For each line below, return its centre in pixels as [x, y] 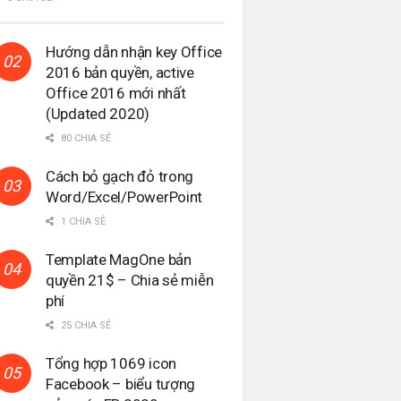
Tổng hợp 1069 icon [111, 363]
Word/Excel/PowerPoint [124, 196]
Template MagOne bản [119, 259]
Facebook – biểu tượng [121, 384]
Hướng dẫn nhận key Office [134, 51]
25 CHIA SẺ [85, 325]
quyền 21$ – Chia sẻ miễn [130, 280]
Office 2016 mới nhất [116, 93]
